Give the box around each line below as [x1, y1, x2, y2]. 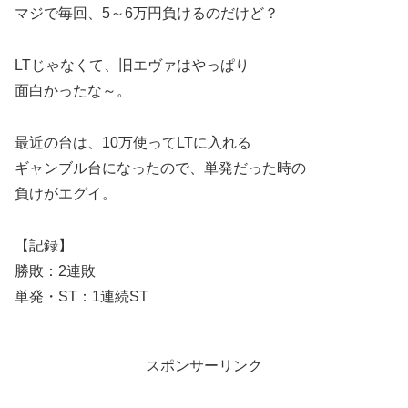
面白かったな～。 [15, 83, 131, 99]
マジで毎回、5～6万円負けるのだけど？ [15, 5, 279, 22]
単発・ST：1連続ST [15, 288, 148, 304]
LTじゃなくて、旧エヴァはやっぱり [15, 57, 250, 74]
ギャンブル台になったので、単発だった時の [15, 159, 306, 176]
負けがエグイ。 [15, 185, 117, 201]
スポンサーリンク [146, 357, 262, 373]
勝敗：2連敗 [15, 262, 96, 279]
